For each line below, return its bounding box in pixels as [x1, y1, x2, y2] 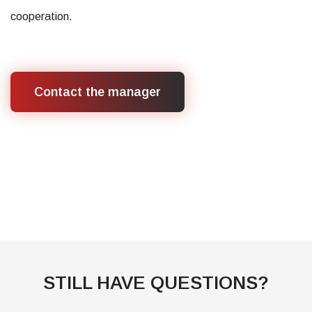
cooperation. [10, 10, 72, 22]
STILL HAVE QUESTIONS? [43, 272, 269, 293]
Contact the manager [34, 85, 161, 99]
